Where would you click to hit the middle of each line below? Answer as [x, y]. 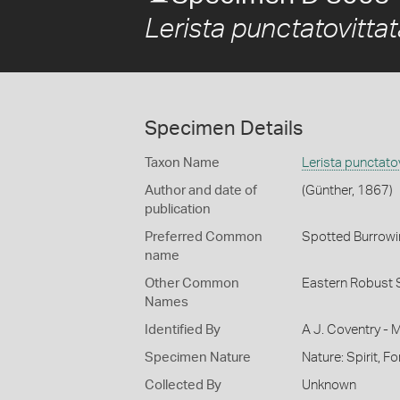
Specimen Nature [198, 358]
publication [178, 209]
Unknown [329, 385]
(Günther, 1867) [347, 191]
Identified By [183, 330]
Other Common [192, 283]
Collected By [183, 385]
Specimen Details [224, 129]
